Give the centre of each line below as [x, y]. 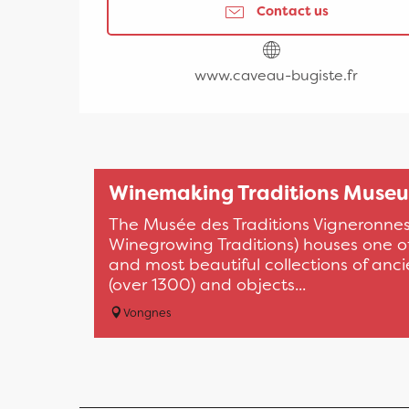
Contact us [292, 12]
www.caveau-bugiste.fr [276, 75]
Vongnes [147, 312]
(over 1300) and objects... [207, 284]
